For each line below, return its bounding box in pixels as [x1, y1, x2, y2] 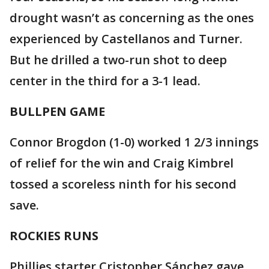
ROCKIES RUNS [10, 228, 98, 244]
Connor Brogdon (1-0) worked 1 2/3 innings [10, 134, 259, 151]
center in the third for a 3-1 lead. [10, 73, 201, 89]
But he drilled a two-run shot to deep [10, 52, 227, 68]
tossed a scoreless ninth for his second [10, 176, 237, 193]
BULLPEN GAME [10, 103, 105, 120]
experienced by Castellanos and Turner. [10, 31, 243, 47]
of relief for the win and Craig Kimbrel [10, 155, 234, 172]
